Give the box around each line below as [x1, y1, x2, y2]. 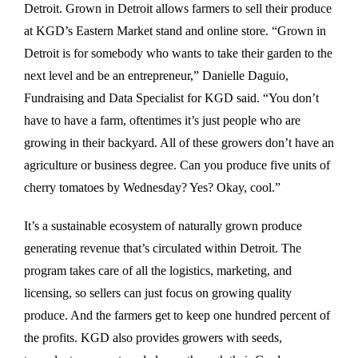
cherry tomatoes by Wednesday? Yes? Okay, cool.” [24, 180, 280, 194]
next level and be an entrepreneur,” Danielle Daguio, [24, 68, 288, 82]
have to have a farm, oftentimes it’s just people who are [24, 113, 300, 127]
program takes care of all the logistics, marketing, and [24, 263, 292, 277]
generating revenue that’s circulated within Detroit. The [24, 241, 301, 255]
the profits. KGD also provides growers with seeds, [24, 330, 282, 344]
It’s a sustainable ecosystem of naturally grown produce [24, 218, 302, 233]
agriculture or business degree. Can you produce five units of [24, 157, 330, 172]
